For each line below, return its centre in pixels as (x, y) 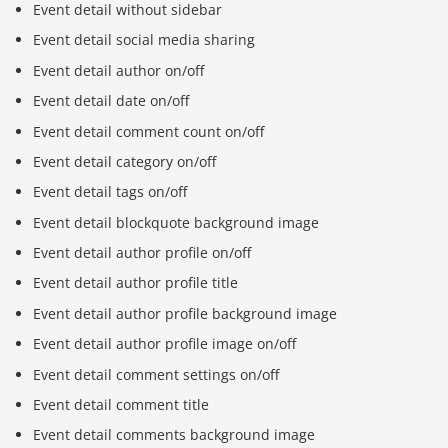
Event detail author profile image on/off (165, 344)
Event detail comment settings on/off (156, 374)
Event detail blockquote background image (176, 222)
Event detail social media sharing (144, 40)
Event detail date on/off (111, 101)
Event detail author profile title (136, 283)
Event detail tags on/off (110, 192)
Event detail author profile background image (185, 313)
